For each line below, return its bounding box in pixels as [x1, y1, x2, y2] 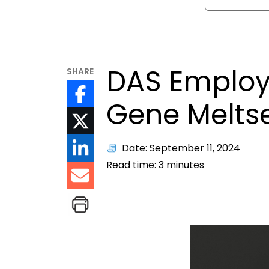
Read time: [106, 158, 159, 172]
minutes [164, 158, 205, 172]
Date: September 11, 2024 [122, 141, 241, 156]
